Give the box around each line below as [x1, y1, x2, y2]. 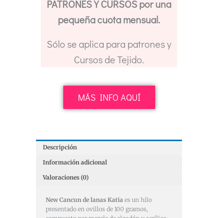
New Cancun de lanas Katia [46, 196, 123, 203]
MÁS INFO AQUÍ [77, 91, 141, 104]
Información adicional [43, 158, 108, 166]
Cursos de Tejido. [74, 53, 144, 66]
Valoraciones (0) [43, 174, 89, 182]
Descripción [43, 143, 77, 151]
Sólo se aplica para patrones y [47, 37, 171, 51]
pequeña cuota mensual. [58, 13, 160, 26]
